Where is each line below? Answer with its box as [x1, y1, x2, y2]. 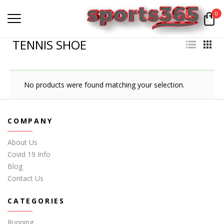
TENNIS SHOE [12, 36, 86, 53]
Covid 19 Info [7, 149, 50, 159]
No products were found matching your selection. [24, 79, 184, 89]
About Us [7, 137, 37, 147]
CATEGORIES [7, 195, 65, 205]
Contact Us [7, 173, 43, 183]
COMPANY [7, 115, 53, 125]
